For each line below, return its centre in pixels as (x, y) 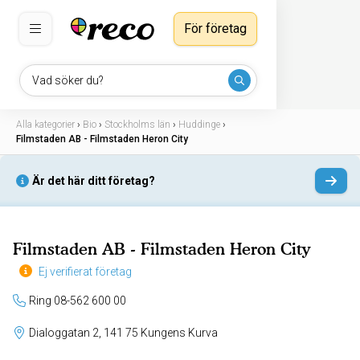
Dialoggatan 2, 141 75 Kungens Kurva (179, 333)
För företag (215, 29)
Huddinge (199, 125)
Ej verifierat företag (85, 272)
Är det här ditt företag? (94, 181)
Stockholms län (137, 125)
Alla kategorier (45, 125)
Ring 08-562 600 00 (78, 301)
